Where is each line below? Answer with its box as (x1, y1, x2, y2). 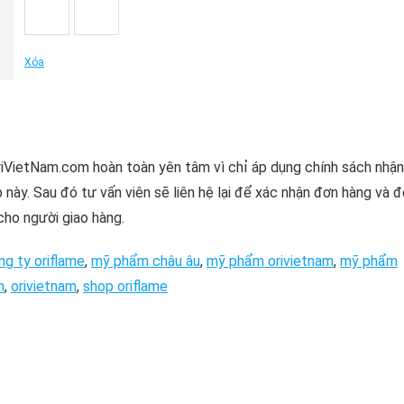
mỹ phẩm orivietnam (207, 252, 334, 270)
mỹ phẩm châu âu (91, 252, 200, 270)
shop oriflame (83, 278, 168, 295)
